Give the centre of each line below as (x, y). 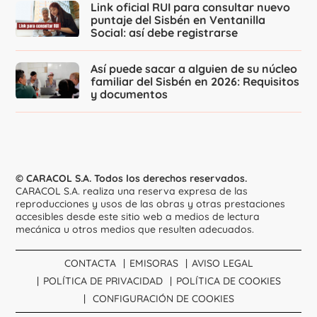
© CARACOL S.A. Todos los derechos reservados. (132, 179)
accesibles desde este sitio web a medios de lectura (138, 217)
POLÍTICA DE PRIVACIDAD (103, 281)
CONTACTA (90, 264)
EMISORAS (154, 264)
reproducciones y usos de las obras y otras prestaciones (151, 204)
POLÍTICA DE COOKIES (228, 281)
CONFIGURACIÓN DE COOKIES (163, 299)
